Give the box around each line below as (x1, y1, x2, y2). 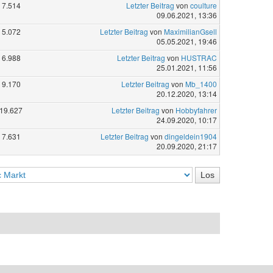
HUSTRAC (180, 52, 217, 63)
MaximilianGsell (163, 26, 217, 37)
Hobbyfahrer (175, 105, 217, 116)
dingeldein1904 (164, 131, 217, 142)
